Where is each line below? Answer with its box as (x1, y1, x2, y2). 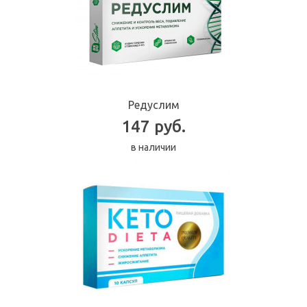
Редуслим (127, 99, 180, 112)
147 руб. (121, 117, 186, 136)
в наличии (131, 142, 176, 153)
